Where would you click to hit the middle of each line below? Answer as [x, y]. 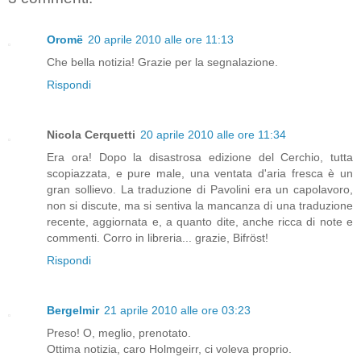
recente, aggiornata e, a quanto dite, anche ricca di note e [200, 222]
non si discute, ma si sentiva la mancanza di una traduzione [200, 206]
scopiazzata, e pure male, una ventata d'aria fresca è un [200, 174]
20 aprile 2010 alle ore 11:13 [161, 40]
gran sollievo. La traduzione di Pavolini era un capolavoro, [200, 190]
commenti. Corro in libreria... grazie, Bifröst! [158, 238]
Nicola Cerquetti [91, 135]
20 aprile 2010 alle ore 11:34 [213, 135]
